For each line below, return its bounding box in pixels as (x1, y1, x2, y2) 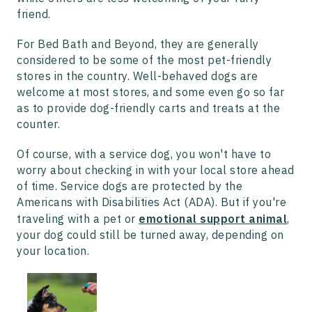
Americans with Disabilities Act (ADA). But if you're (17, 195, 286, 210)
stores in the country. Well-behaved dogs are (17, 69, 258, 84)
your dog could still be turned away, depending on (17, 228, 284, 242)
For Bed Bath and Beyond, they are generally (17, 37, 259, 52)
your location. (17, 244, 89, 258)
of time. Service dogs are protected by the (17, 179, 242, 194)
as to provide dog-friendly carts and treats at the (17, 101, 280, 116)
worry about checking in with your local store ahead (17, 163, 295, 178)
